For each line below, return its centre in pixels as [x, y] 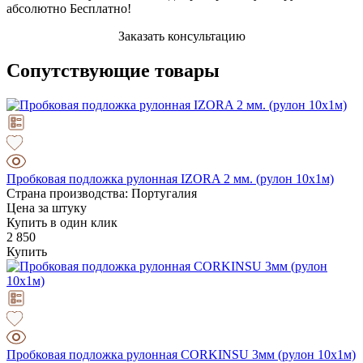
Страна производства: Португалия [102, 193]
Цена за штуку [47, 207]
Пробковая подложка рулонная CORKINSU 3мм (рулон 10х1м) [181, 354]
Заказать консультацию [181, 36]
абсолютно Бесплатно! [69, 9]
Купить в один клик [62, 222]
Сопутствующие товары [113, 71]
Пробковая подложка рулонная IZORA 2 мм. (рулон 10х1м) [170, 178]
